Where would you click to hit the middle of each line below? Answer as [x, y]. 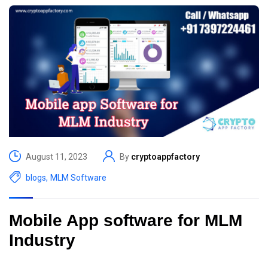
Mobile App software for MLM [126, 220]
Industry [42, 240]
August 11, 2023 [57, 157]
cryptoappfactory [165, 157]
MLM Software [78, 178]
